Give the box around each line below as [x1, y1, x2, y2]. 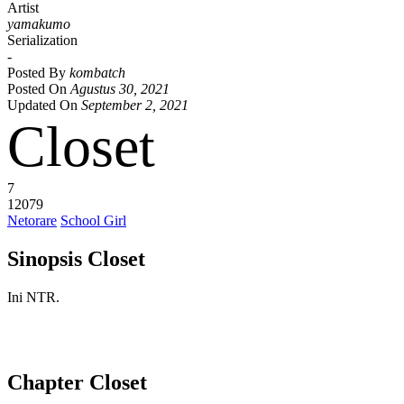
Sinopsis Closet [7, 246, 145, 271]
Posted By [7, 65, 69, 80]
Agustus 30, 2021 [70, 81, 170, 96]
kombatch [69, 65, 125, 80]
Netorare [7, 213, 57, 228]
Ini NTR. [7, 289, 60, 305]
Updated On [7, 97, 81, 113]
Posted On [7, 81, 70, 96]
